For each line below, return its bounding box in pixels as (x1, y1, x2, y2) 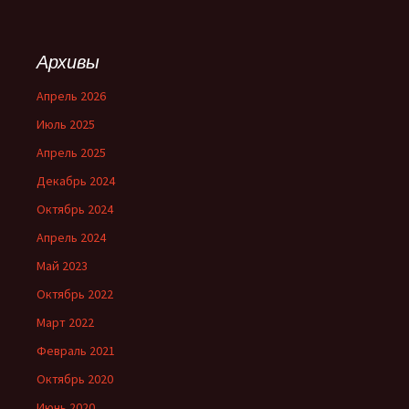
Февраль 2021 (37, 342, 115, 360)
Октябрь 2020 (37, 371, 113, 388)
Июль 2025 (37, 116, 95, 133)
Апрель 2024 (37, 229, 106, 246)
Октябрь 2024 (37, 201, 113, 218)
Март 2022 (37, 314, 94, 331)
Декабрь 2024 (37, 173, 115, 190)
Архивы (37, 50, 100, 74)
